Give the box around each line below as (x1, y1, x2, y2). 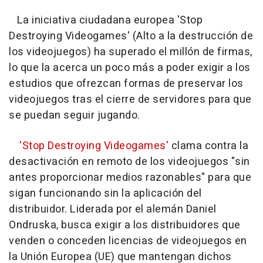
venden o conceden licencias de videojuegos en (9, 232, 247, 249)
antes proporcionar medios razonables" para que (9, 169, 251, 186)
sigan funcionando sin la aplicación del (9, 185, 202, 201)
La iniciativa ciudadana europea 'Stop (9, 12, 203, 28)
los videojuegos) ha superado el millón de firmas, (9, 43, 252, 60)
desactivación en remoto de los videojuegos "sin (9, 153, 250, 170)
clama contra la (171, 137, 248, 154)
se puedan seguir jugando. (9, 107, 140, 123)
